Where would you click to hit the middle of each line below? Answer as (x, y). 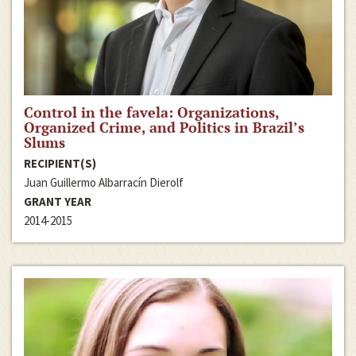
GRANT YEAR (58, 201)
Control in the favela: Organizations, (151, 112)
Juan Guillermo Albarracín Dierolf (104, 182)
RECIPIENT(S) (60, 163)
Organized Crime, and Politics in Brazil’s (164, 127)
